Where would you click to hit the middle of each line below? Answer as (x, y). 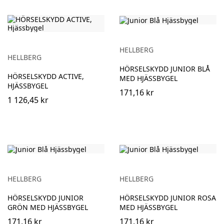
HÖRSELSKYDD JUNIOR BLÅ (165, 69)
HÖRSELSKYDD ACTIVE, (46, 76)
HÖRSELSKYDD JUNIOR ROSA (168, 198)
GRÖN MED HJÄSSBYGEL (48, 207)
